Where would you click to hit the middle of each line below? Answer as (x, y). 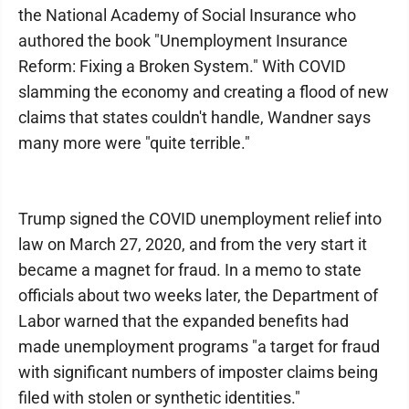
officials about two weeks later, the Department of (198, 295)
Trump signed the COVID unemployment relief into (200, 219)
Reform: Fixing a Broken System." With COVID (182, 66)
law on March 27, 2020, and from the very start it (193, 244)
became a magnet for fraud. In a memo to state (190, 270)
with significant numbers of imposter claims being (198, 372)
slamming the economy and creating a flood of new (204, 92)
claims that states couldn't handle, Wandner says (194, 117)
